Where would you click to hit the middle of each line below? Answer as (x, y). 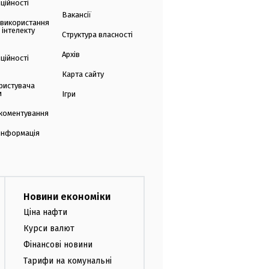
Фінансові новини (58, 244)
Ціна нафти (45, 213)
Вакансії (76, 15)
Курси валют (49, 228)
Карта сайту (83, 74)
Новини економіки (67, 197)
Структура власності (97, 35)
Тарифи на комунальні (68, 261)
